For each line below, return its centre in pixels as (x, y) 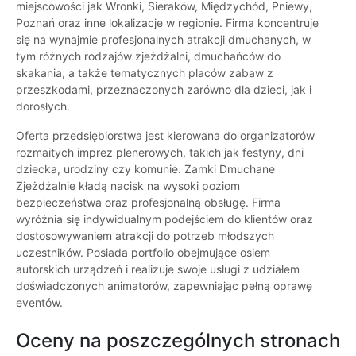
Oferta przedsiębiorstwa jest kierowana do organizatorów (165, 136)
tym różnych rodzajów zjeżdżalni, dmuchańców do (148, 56)
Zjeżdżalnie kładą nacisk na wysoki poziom (128, 186)
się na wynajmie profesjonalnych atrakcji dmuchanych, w (163, 40)
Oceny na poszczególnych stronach (178, 341)
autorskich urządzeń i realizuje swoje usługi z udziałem (158, 269)
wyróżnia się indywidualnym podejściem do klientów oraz (164, 219)
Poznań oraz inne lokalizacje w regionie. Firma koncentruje (167, 23)
